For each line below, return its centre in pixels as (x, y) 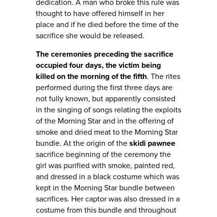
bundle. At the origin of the (83, 144)
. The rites (163, 77)
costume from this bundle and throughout (106, 210)
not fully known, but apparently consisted (106, 99)
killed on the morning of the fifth (91, 77)
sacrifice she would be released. (90, 36)
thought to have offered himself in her (100, 14)
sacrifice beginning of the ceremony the (103, 155)
